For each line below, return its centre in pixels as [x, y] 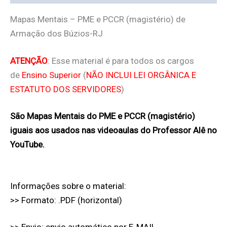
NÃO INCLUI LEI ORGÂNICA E [141, 75]
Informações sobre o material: [68, 186]
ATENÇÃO [29, 61]
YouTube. [27, 145]
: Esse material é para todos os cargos [121, 61]
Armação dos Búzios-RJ [56, 34]
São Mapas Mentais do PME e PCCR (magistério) [103, 116]
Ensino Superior [51, 75]
